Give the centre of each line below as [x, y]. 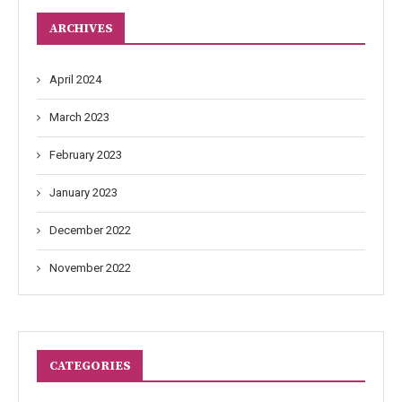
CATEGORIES [90, 366]
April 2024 [75, 79]
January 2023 [83, 192]
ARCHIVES [81, 29]
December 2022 [90, 230]
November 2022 [90, 268]
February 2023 [86, 155]
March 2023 [79, 117]
